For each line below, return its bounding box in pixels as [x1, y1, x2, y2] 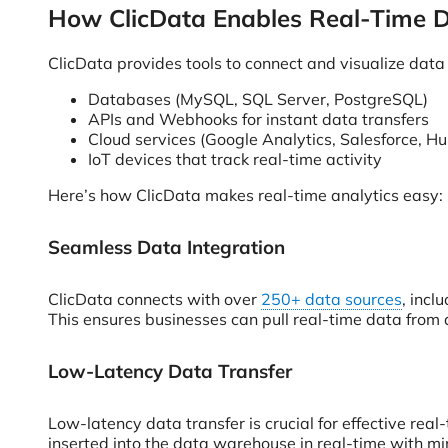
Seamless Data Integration [48, 235, 285, 259]
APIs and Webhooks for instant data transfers [88, 109, 429, 129]
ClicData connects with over [48, 289, 261, 309]
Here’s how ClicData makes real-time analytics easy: [48, 185, 443, 205]
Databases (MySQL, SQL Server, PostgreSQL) [88, 89, 428, 109]
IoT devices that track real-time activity [88, 149, 382, 169]
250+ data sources [261, 289, 402, 309]
